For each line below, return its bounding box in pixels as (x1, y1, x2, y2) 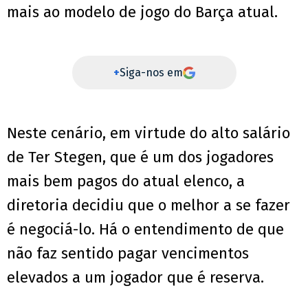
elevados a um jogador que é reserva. (7, 268, 264, 287)
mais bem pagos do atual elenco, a (7, 172, 245, 191)
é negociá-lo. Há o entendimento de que (7, 220, 284, 239)
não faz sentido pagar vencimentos (7, 244, 249, 263)
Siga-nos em (119, 66, 183, 80)
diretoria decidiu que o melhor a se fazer (7, 196, 290, 215)
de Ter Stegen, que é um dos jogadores (7, 148, 274, 167)
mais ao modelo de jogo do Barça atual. (7, 3, 278, 22)
